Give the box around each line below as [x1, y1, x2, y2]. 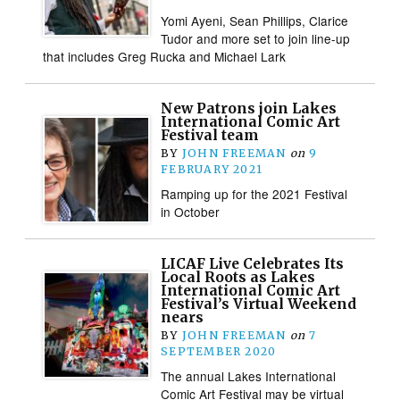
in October [161, 202, 221, 221]
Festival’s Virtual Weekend [161, 295, 357, 312]
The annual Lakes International [161, 366, 337, 385]
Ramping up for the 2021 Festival [161, 184, 348, 203]
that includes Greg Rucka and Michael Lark [43, 46, 287, 65]
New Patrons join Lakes [161, 99, 337, 117]
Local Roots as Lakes [161, 268, 316, 286]
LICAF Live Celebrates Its [161, 254, 345, 272]
